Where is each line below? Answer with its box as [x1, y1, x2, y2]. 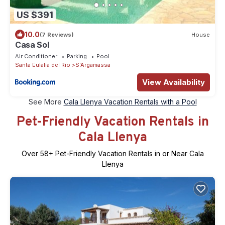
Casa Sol [15, 40, 49, 50]
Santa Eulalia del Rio [15, 61, 70, 69]
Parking [67, 53, 87, 60]
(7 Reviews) [40, 31, 74, 38]
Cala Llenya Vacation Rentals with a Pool [63, 97, 197, 106]
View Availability [142, 77, 205, 87]
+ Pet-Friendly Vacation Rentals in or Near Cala [48, 149, 204, 158]
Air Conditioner [15, 53, 57, 60]
